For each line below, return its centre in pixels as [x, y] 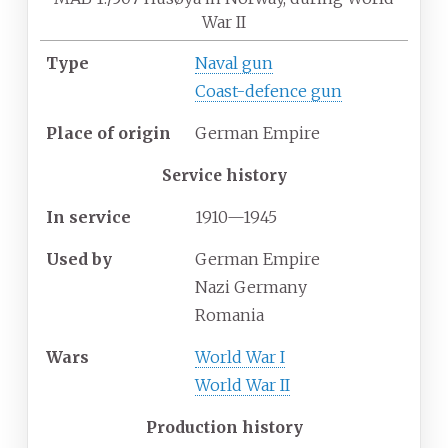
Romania [229, 315]
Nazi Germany [251, 287]
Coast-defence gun [268, 91]
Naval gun [234, 63]
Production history [224, 427]
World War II [242, 385]
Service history [224, 175]
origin [144, 133]
